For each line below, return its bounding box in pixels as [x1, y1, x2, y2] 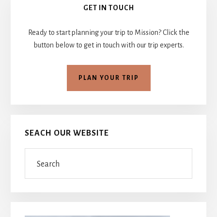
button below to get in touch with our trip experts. [33, 41, 184, 49]
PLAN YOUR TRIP [78, 75, 139, 82]
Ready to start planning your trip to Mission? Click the [28, 29, 189, 37]
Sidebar [10, 9, 69, 31]
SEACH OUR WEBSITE [24, 128, 109, 138]
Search [24, 150, 46, 158]
